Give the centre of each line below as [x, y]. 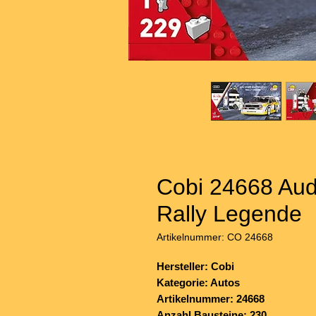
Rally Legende [229, 214]
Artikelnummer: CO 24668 [215, 237]
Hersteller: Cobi [195, 267]
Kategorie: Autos [198, 283]
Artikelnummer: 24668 [211, 299]
